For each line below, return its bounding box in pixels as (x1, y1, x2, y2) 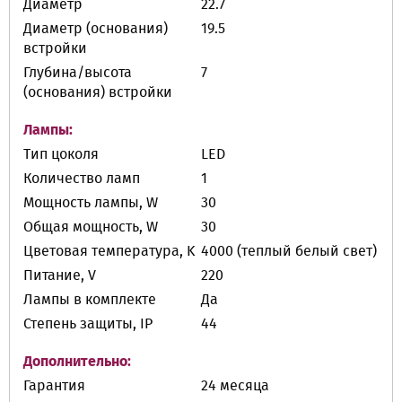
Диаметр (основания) (23, 20, 168, 38)
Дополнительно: (23, 353, 131, 371)
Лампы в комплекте (23, 291, 156, 309)
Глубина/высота (23, 64, 132, 82)
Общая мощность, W (23, 218, 158, 236)
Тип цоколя (23, 145, 99, 163)
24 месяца (201, 377, 269, 395)
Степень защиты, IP (23, 315, 153, 333)
